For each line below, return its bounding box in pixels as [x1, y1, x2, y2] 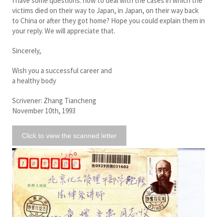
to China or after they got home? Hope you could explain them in [12, 15, 205, 25]
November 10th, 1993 [12, 106, 76, 115]
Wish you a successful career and [12, 65, 112, 75]
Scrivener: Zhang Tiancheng [12, 95, 96, 105]
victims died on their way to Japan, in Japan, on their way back [12, 5, 199, 15]
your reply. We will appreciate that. [12, 26, 115, 35]
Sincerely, [12, 46, 41, 55]
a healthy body [12, 76, 56, 85]
